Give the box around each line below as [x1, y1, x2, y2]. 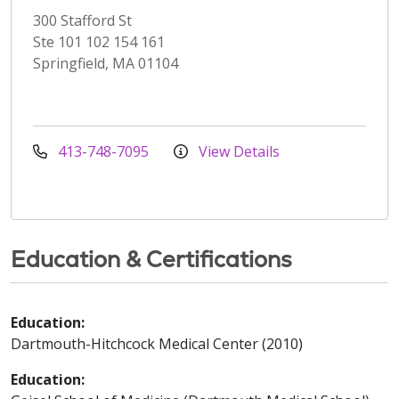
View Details [195, 141, 280, 161]
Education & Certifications [11, 244, 292, 273]
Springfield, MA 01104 [33, 53, 178, 73]
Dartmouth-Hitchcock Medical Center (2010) [11, 333, 303, 354]
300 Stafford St [33, 10, 132, 30]
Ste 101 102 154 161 [33, 31, 165, 52]
